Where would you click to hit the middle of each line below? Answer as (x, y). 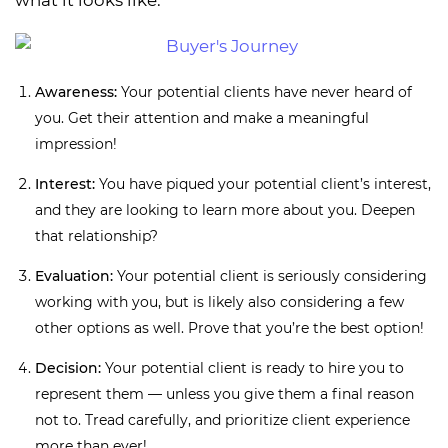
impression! (76, 144)
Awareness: (76, 92)
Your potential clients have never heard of (264, 92)
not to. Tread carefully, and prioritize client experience (222, 420)
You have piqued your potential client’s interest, (263, 184)
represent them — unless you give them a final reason (224, 394)
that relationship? (96, 236)
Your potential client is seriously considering (270, 276)
